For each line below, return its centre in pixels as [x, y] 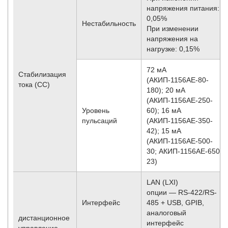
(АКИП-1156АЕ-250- [180, 100]
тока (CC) [34, 84]
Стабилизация [42, 74]
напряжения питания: [183, 8]
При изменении [173, 28]
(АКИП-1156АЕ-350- [180, 120]
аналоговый [166, 212]
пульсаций [99, 120]
